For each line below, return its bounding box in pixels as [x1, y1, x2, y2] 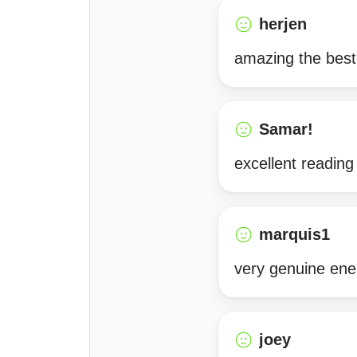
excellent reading [234, 155, 354, 172]
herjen [259, 15, 307, 33]
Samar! [259, 120, 313, 138]
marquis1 [259, 226, 330, 243]
